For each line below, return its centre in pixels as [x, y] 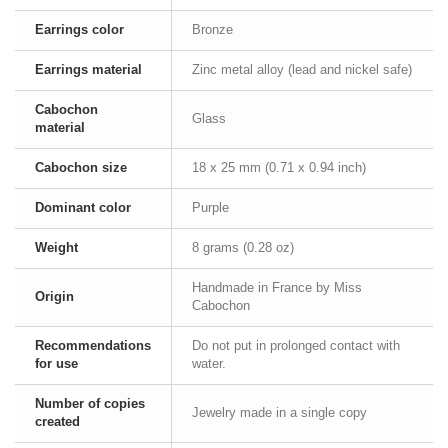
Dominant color [83, 207]
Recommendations [93, 345]
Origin [54, 296]
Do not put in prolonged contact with [296, 345]
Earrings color [79, 29]
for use [56, 363]
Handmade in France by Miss [277, 287]
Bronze [212, 29]
